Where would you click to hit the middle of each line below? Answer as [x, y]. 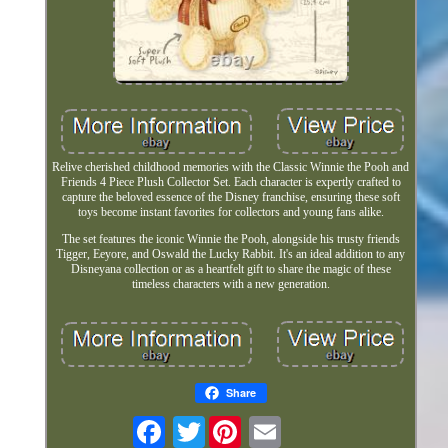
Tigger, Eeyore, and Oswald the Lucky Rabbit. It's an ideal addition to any [231, 254]
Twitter [221, 424]
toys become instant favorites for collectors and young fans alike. [230, 212]
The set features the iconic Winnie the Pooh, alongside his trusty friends [230, 239]
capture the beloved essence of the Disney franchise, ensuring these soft [230, 197]
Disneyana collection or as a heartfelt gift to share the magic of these [230, 269]
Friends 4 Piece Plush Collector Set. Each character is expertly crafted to [230, 182]
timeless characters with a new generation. [230, 284]
